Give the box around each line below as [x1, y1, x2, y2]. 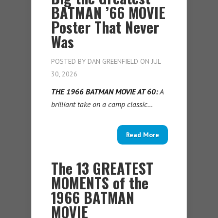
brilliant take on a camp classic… [51, 99, 153, 109]
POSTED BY [51, 57, 88, 66]
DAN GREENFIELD [88, 57, 138, 66]
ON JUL [138, 57, 161, 66]
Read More [126, 130, 159, 140]
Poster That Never [51, 16, 159, 38]
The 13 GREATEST [51, 157, 153, 180]
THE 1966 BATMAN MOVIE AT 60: [51, 87, 158, 97]
